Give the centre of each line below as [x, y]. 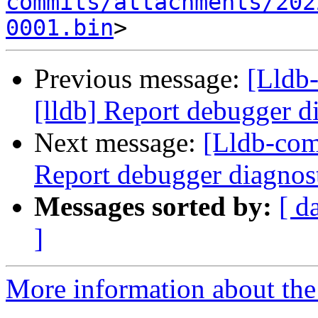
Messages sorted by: [153, 207]
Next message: [119, 143]
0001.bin [60, 28]
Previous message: [141, 79]
